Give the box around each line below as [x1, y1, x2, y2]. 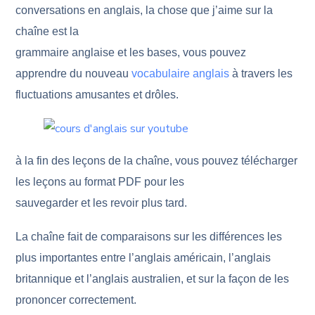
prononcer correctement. [15, 294, 137, 306]
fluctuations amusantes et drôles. [15, 89, 179, 101]
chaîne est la [15, 25, 79, 37]
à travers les [229, 67, 293, 79]
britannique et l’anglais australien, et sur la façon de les [15, 273, 290, 285]
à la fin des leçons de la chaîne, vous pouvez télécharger [15, 155, 298, 167]
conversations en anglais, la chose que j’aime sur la [15, 4, 274, 16]
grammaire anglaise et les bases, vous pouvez [15, 46, 247, 58]
